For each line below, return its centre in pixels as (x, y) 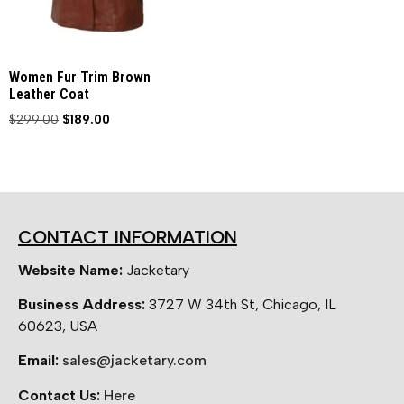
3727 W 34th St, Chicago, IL (243, 305)
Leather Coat (49, 94)
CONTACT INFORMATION (128, 237)
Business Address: (83, 305)
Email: (40, 361)
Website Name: (70, 270)
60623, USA (58, 326)
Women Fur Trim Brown (80, 77)
